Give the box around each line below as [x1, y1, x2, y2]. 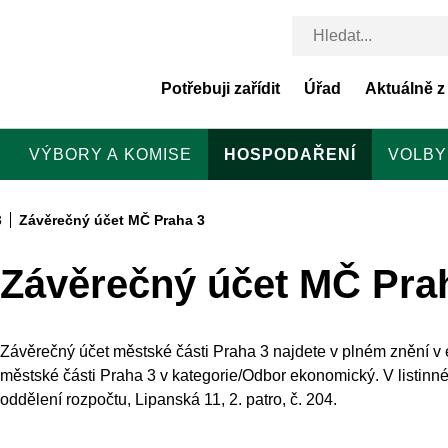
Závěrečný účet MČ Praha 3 [19, 212, 205, 228]
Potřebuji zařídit [161, 79, 280, 97]
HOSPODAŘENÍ [224, 146, 356, 163]
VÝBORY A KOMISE [29, 146, 192, 163]
